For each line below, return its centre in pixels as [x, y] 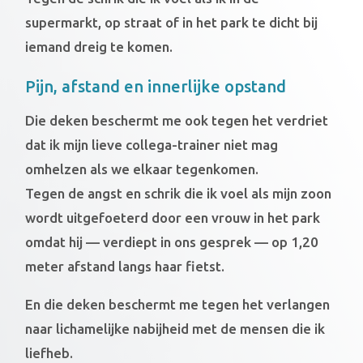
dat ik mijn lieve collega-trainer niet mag [152, 144]
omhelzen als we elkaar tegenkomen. [142, 169]
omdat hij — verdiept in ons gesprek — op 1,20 [172, 241]
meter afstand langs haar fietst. [125, 266]
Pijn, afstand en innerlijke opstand [156, 86]
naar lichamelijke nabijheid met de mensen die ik [175, 328]
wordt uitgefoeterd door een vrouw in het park [173, 217]
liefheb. [49, 352]
